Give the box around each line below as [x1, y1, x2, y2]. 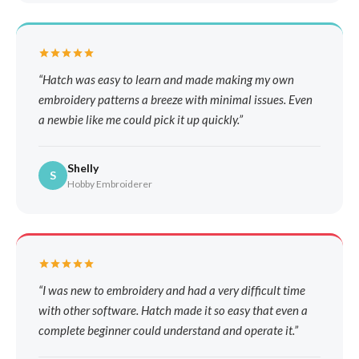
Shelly [67, 160, 99, 175]
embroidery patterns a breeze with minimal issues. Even [38, 91, 313, 107]
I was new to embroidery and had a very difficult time [42, 282, 305, 297]
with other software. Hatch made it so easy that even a [38, 302, 308, 317]
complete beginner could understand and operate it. [38, 322, 294, 337]
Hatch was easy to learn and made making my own [42, 71, 294, 87]
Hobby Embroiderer [67, 177, 152, 190]
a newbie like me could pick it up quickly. [38, 111, 239, 127]
